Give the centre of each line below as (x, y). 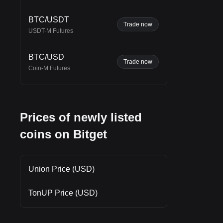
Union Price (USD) (61, 169)
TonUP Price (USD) (63, 193)
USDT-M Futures (51, 31)
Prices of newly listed (81, 117)
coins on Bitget (63, 134)
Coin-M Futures (49, 68)
